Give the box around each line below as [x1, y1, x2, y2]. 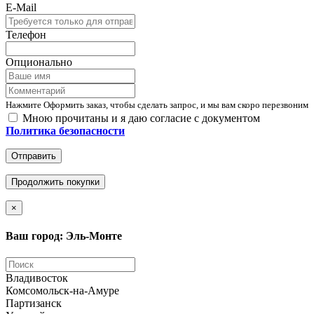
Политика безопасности [6, 124, 125, 137]
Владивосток [6, 272, 68, 285]
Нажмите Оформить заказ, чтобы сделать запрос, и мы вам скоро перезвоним [6, 99, 308, 110]
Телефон [6, 28, 46, 41]
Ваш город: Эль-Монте [6, 230, 122, 242]
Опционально [6, 55, 72, 68]
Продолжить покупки [11, 176, 100, 187]
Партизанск [6, 297, 62, 310]
